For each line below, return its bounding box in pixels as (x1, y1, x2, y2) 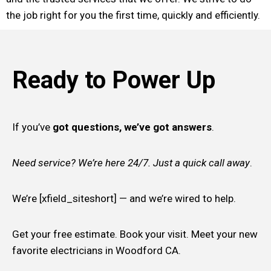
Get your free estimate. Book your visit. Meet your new (12, 227, 258, 240)
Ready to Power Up (12, 65, 215, 94)
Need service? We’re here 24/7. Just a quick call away (12, 156, 250, 169)
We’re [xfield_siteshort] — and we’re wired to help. (12, 192, 236, 204)
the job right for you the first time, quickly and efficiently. (6, 8, 260, 21)
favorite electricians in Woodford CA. (12, 244, 181, 256)
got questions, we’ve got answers (50, 120, 212, 133)
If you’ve (12, 120, 50, 133)
